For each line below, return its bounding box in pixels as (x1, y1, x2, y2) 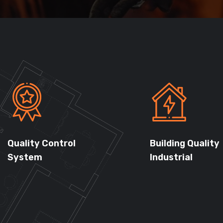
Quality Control (7, 137, 76, 149)
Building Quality (150, 137, 220, 149)
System (7, 151, 42, 163)
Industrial (150, 151, 193, 163)
